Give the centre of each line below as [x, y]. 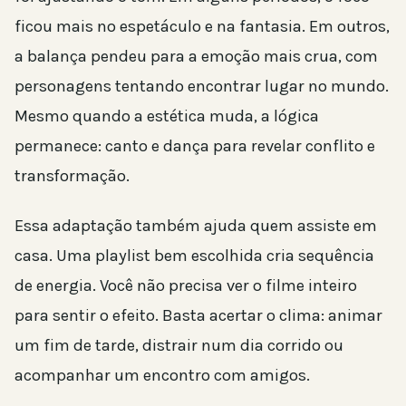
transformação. [72, 175]
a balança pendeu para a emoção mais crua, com [196, 56]
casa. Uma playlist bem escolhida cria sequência [194, 255]
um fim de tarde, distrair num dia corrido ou [179, 345]
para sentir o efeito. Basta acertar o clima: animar [198, 315]
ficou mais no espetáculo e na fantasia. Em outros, [202, 26]
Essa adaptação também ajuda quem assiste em [196, 225]
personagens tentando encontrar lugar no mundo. [202, 86]
